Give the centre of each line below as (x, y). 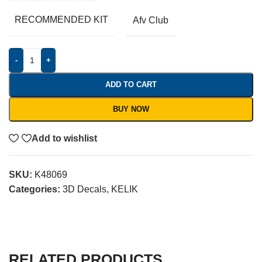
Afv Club (151, 20)
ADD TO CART (131, 85)
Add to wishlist (65, 138)
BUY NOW (131, 109)
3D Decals (85, 189)
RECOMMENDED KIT (61, 20)
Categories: (35, 189)
